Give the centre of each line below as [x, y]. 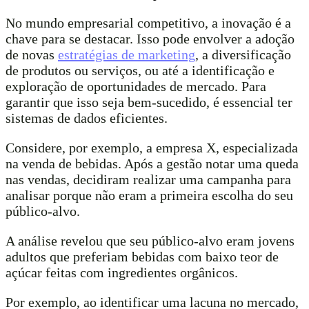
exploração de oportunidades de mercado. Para [136, 87]
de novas [32, 55]
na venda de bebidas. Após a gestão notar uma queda [152, 164]
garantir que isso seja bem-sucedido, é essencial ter [149, 102]
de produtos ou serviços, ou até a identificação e [140, 71]
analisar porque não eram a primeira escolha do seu [149, 196]
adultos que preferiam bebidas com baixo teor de [142, 257]
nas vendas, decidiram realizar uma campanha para [148, 180]
